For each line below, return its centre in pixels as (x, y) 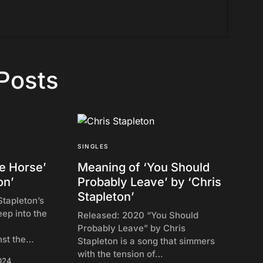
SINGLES (93, 146)
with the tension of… (120, 254)
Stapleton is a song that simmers (146, 241)
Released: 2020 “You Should (138, 215)
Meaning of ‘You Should (144, 167)
